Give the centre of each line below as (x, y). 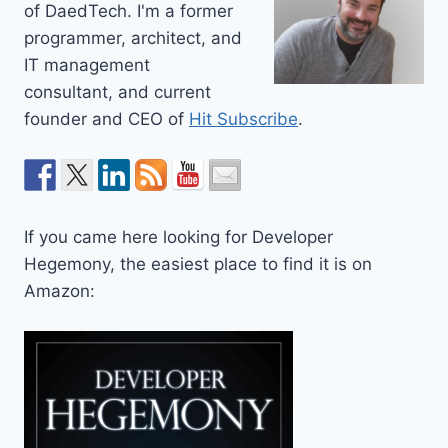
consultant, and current (117, 92)
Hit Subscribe (243, 119)
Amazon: (59, 291)
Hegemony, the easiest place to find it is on (198, 264)
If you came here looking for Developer (178, 237)
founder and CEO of (106, 119)
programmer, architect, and (133, 38)
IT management (87, 65)
